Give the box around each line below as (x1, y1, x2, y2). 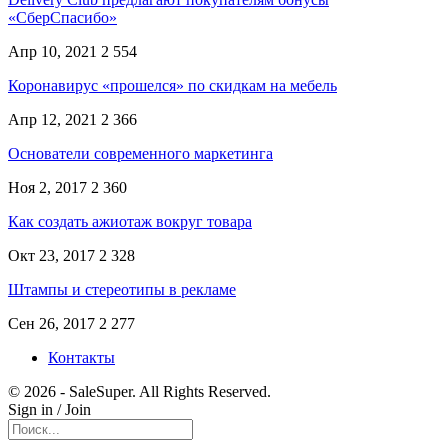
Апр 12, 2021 (8, 110, 97, 128)
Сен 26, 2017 (8, 314, 95, 332)
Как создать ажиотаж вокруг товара (8, 212, 252, 230)
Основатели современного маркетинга (8, 144, 273, 162)
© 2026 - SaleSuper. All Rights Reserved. (8, 382, 271, 400)
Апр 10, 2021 (8, 42, 97, 60)
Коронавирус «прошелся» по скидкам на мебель (8, 76, 337, 94)
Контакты (48, 348, 115, 366)
